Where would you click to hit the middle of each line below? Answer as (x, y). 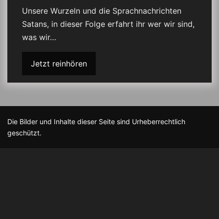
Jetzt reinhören (59, 64)
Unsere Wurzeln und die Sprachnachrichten (102, 11)
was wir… (39, 37)
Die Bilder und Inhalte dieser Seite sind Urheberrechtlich (96, 121)
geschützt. (24, 133)
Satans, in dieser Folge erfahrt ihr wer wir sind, (108, 24)
